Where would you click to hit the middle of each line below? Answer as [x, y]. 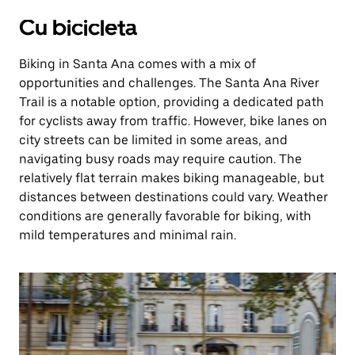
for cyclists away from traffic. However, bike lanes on [173, 121]
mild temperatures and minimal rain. [128, 235]
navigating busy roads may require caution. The [160, 159]
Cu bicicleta [78, 28]
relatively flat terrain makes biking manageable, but [172, 178]
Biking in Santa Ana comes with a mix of [137, 64]
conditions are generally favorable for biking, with [165, 216]
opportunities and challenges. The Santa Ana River [169, 83]
